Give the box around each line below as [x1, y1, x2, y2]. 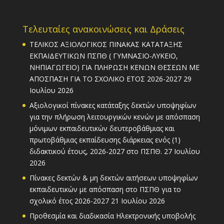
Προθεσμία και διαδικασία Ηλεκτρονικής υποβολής [29, 210, 195, 220]
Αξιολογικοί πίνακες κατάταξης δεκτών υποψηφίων [29, 100, 196, 110]
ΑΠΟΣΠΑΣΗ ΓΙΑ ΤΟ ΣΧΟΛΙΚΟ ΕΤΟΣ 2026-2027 [29, 73, 181, 83]
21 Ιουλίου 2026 [110, 195, 165, 205]
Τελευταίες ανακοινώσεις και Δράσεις [22, 22, 184, 35]
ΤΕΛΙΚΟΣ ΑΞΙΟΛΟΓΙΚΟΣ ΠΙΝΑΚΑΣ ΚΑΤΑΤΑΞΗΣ [29, 39, 182, 49]
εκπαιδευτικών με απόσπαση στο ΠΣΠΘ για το [29, 184, 181, 194]
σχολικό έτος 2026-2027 [29, 195, 109, 205]
